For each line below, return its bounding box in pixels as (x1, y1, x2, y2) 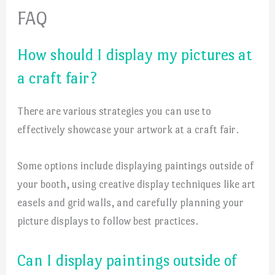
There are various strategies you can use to (17, 105, 212, 118)
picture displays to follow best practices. (17, 215, 199, 228)
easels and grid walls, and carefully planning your (17, 196, 244, 209)
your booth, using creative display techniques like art (17, 178, 256, 191)
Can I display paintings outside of (17, 250, 238, 269)
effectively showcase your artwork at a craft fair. (17, 123, 239, 136)
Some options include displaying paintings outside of (17, 160, 255, 172)
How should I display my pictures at (17, 45, 253, 64)
